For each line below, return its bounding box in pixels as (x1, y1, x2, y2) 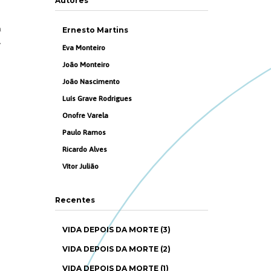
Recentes (54, 195, 95, 204)
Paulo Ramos (62, 128, 106, 137)
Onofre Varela (62, 111, 109, 120)
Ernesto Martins (62, 25, 129, 34)
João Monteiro (62, 60, 110, 69)
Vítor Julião (62, 162, 99, 171)
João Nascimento (62, 77, 120, 86)
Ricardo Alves (62, 145, 108, 154)
